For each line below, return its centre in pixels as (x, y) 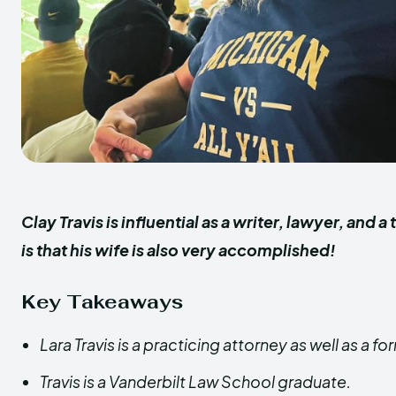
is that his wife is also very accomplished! (179, 250)
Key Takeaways (102, 301)
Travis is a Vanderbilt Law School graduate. (195, 381)
